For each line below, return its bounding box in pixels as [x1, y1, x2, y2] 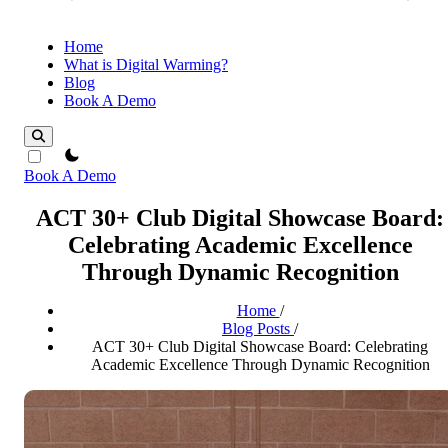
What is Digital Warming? [64, 56, 228, 73]
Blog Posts [222, 319, 294, 337]
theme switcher [47, 146, 142, 163]
